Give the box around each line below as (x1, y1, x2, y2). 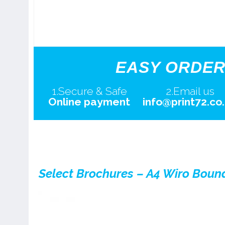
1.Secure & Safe (51, 85, 127, 98)
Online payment (48, 95, 130, 108)
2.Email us (165, 85, 214, 98)
